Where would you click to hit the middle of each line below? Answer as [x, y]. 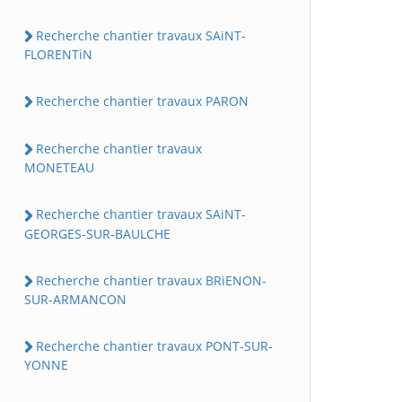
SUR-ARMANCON [75, 299]
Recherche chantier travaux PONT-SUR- [154, 345]
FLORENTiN [58, 54]
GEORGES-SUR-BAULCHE [97, 233]
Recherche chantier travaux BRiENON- [151, 280]
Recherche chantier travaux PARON [142, 100]
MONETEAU [59, 168]
